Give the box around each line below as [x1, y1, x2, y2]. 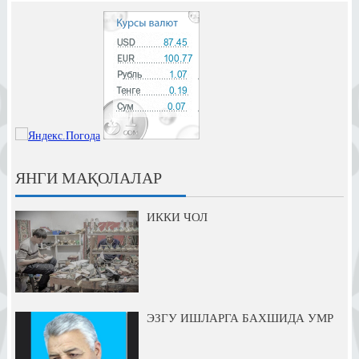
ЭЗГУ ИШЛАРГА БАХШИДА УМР [146, 312, 333, 325]
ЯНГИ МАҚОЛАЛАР [14, 168, 162, 187]
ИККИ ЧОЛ [146, 210, 208, 224]
